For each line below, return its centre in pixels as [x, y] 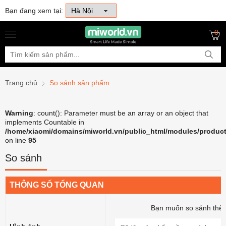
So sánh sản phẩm [79, 83]
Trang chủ [21, 83]
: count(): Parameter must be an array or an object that [121, 113]
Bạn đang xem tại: [34, 11]
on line [17, 140]
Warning [19, 113]
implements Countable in [45, 122]
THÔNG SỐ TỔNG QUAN [57, 185]
